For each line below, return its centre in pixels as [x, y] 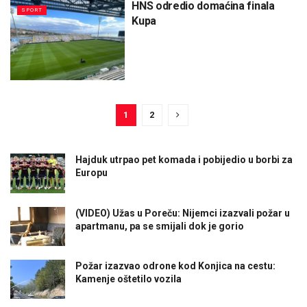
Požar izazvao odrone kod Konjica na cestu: [175, 266]
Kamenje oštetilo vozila [128, 279]
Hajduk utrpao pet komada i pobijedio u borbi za [184, 160]
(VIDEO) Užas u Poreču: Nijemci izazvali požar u [183, 213]
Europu [91, 173]
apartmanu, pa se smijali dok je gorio [160, 226]
